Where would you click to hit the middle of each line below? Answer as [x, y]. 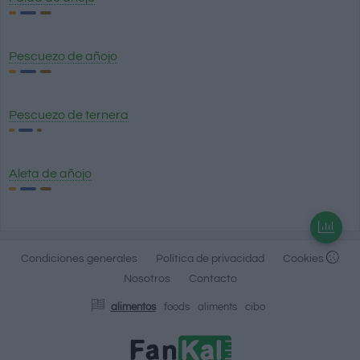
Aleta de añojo [50, 173]
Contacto [213, 278]
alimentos [133, 307]
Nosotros [147, 278]
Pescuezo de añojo [63, 56]
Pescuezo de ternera [69, 115]
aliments [217, 307]
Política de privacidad [210, 258]
